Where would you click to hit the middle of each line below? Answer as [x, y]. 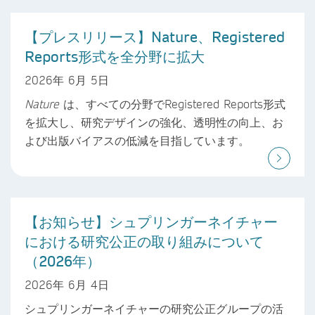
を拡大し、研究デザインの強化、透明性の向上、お [154, 122]
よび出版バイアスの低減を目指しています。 [137, 140]
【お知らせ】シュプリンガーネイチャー [151, 221]
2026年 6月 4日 [67, 284]
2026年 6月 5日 [67, 79]
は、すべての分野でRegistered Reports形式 [172, 103]
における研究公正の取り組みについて [144, 241]
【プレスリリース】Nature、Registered [155, 37]
